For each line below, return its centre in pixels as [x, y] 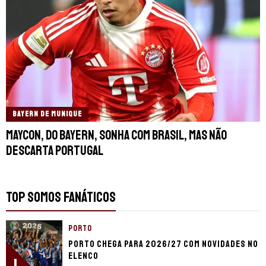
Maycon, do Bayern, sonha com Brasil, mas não [116, 135]
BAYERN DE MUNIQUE [47, 114]
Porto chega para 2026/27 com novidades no [163, 244]
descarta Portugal [55, 151]
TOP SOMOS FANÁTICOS [61, 197]
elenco [83, 256]
